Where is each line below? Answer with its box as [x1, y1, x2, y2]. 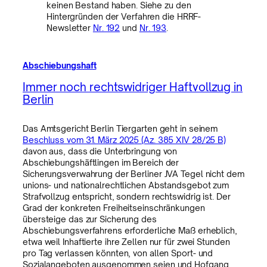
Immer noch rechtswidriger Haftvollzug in [23, 79, 243, 94]
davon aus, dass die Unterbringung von [23, 145, 178, 156]
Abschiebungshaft [23, 60, 97, 70]
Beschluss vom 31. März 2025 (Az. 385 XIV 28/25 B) [23, 134, 226, 145]
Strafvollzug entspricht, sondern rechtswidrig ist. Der [23, 191, 231, 201]
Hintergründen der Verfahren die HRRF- [46, 11, 201, 22]
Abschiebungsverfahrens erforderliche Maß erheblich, [23, 225, 237, 235]
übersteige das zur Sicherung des [23, 213, 157, 224]
